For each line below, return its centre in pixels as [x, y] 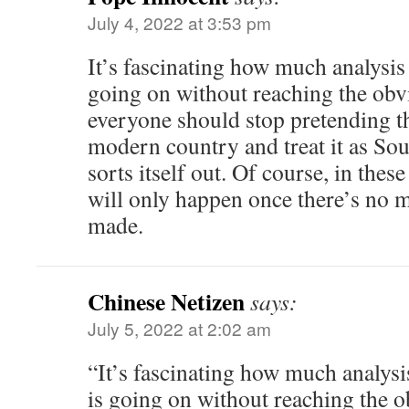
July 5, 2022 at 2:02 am [179, 328]
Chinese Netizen [166, 301]
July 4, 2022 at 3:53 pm [179, 22]
